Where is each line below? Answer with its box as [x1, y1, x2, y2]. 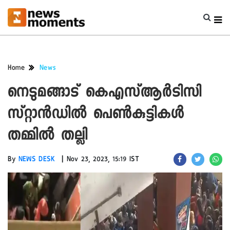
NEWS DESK [18, 156, 55, 164]
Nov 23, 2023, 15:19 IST [67, 156, 139, 164]
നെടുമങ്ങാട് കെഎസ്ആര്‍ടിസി [8, 83, 202, 104]
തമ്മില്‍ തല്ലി [8, 126, 88, 147]
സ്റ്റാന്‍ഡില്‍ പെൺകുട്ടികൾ [8, 105, 184, 126]
